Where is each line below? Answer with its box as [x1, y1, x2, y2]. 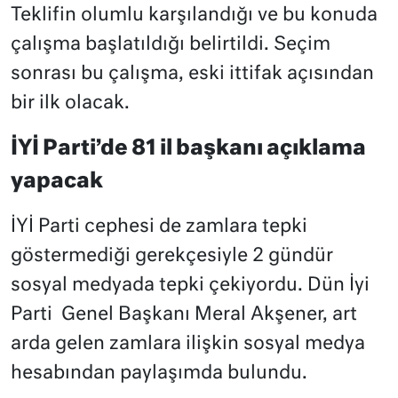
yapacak [11, 171, 103, 193]
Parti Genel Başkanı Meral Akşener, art [11, 306, 357, 325]
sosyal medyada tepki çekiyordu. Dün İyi [11, 276, 370, 296]
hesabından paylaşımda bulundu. [11, 364, 307, 384]
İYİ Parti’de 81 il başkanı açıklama [11, 139, 366, 160]
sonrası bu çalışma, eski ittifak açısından [11, 65, 374, 84]
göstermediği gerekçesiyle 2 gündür [11, 247, 333, 267]
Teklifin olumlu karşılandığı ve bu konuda [11, 6, 378, 26]
